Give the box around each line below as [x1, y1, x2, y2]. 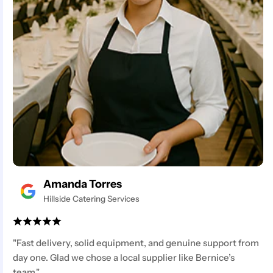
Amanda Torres [43, 177, 122, 191]
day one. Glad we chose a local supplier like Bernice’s [13, 251, 235, 263]
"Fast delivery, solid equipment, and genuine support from [13, 236, 260, 249]
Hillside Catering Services [43, 194, 140, 204]
